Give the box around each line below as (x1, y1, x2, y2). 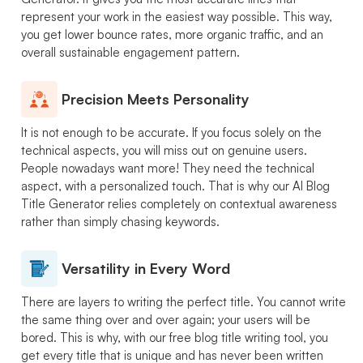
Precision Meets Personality (62, 89, 250, 108)
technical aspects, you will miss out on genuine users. (21, 142, 307, 158)
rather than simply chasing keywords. (21, 213, 220, 229)
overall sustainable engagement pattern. (21, 44, 240, 60)
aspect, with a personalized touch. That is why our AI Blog (21, 177, 330, 194)
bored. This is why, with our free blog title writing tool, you (21, 329, 328, 345)
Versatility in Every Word (62, 258, 230, 277)
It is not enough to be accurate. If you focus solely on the (21, 124, 322, 140)
